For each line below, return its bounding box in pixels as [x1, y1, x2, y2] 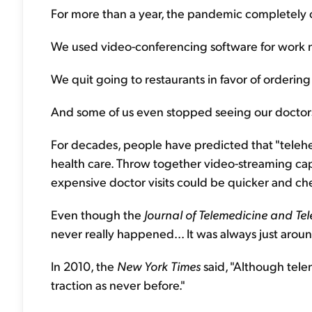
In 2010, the [51, 258, 117, 274]
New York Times [117, 258, 201, 274]
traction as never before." [51, 276, 185, 292]
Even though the [51, 206, 144, 222]
